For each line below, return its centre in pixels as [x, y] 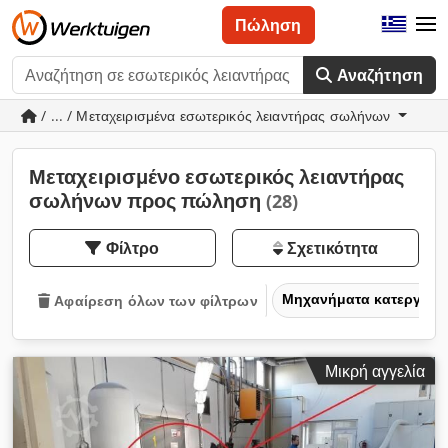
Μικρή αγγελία [375, 370]
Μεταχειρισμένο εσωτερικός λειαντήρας [216, 176]
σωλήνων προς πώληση [147, 200]
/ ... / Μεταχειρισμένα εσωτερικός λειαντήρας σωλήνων [216, 115]
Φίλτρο [132, 248]
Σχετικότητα [330, 248]
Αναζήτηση [379, 75]
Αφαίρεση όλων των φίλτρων [156, 300]
